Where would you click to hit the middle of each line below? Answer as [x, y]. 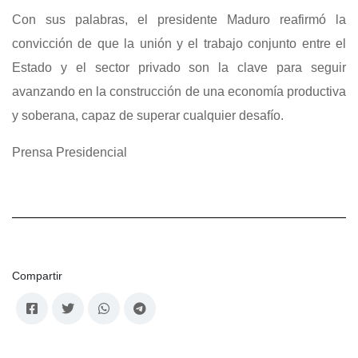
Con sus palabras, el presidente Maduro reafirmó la [179, 20]
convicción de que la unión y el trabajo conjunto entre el [179, 44]
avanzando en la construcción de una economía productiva [179, 92]
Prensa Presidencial [70, 153]
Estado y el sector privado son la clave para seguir [179, 68]
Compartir [37, 276]
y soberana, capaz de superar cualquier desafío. [148, 116]
